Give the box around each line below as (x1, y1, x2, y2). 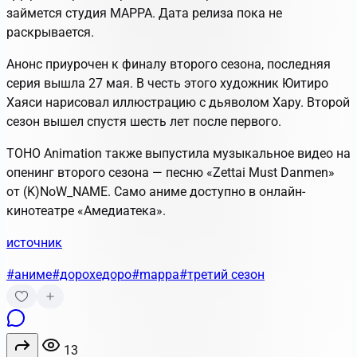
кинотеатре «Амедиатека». (6, 202, 166, 218)
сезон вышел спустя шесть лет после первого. (6, 113, 281, 129)
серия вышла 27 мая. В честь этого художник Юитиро (6, 75, 328, 91)
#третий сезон (179, 266, 265, 282)
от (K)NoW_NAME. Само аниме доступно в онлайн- (6, 183, 305, 199)
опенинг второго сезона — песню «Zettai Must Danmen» (6, 164, 335, 180)
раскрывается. (6, 24, 94, 40)
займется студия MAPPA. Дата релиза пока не (6, 5, 282, 21)
